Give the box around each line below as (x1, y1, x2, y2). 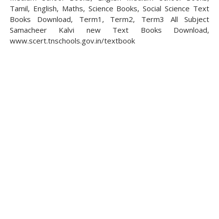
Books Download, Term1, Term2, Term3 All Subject (10, 14, 209, 24)
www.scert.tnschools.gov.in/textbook (10, 36, 135, 45)
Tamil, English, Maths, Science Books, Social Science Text (10, 3, 209, 13)
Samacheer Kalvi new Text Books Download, (10, 25, 209, 35)
